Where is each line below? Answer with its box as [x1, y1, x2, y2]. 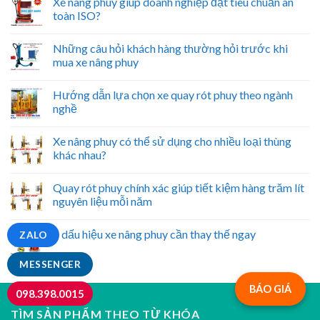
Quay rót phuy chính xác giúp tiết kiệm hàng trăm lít [53, 180, 304, 194]
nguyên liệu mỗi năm [53, 194, 152, 208]
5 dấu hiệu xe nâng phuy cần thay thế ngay [53, 226, 256, 241]
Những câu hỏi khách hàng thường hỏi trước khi [53, 41, 288, 55]
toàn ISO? [53, 8, 101, 22]
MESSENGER [19, 259, 81, 270]
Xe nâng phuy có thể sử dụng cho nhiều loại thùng [53, 134, 291, 148]
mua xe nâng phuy [53, 54, 139, 69]
